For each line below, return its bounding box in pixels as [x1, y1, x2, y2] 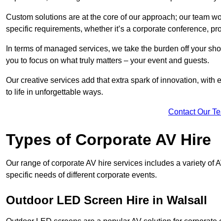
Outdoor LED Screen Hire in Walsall [6, 193, 207, 207]
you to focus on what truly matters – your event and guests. [6, 56, 209, 65]
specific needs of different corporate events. [6, 171, 157, 180]
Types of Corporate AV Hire [6, 131, 211, 149]
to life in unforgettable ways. [6, 88, 103, 97]
